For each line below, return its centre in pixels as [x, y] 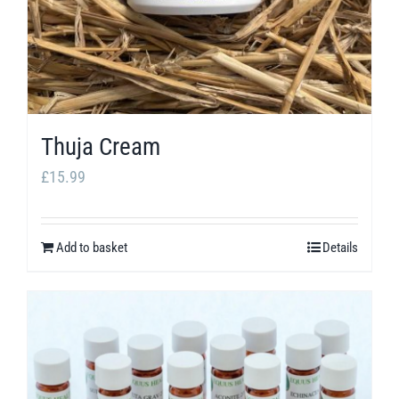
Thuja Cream [101, 147]
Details [340, 248]
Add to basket [92, 248]
